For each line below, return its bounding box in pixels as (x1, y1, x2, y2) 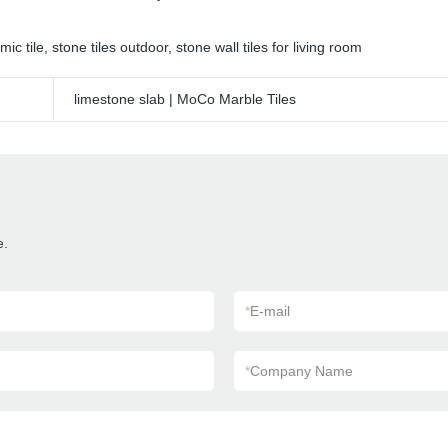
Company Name (250, 363, 353, 379)
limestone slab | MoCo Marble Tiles (74, 91, 296, 107)
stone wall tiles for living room (176, 39, 362, 55)
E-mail (250, 303, 290, 319)
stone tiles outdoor (52, 39, 168, 55)
